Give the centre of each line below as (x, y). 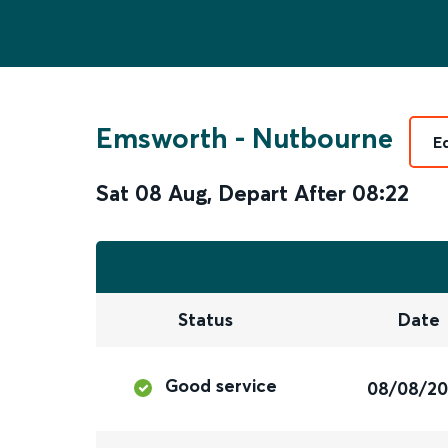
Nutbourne (322, 138)
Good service (221, 386)
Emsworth (162, 138)
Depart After (282, 193)
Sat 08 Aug (151, 193)
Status (205, 320)
